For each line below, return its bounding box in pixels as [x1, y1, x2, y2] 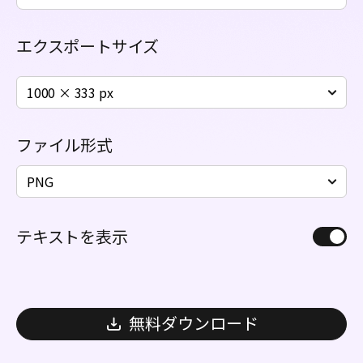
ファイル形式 [16, 133, 113, 156]
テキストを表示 [16, 224, 128, 248]
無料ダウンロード [129, 313, 258, 335]
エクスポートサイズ [16, 34, 160, 58]
